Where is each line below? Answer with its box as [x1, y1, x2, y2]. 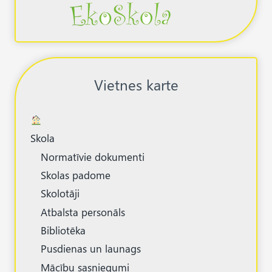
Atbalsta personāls [41, 205, 125, 219]
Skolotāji [41, 186, 80, 200]
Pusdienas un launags [41, 242, 141, 256]
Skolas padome [41, 168, 110, 182]
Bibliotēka [41, 223, 86, 237]
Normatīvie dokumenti [41, 149, 144, 163]
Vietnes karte [93, 75, 178, 95]
